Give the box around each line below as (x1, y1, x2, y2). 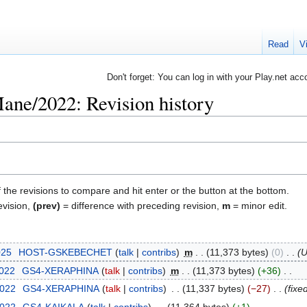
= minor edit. (230, 200, 287, 212)
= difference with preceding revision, (60, 200, 222, 212)
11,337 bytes (185, 283, 241, 295)
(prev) (33, 200, 60, 212)
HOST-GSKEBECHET (18, 247, 112, 258)
